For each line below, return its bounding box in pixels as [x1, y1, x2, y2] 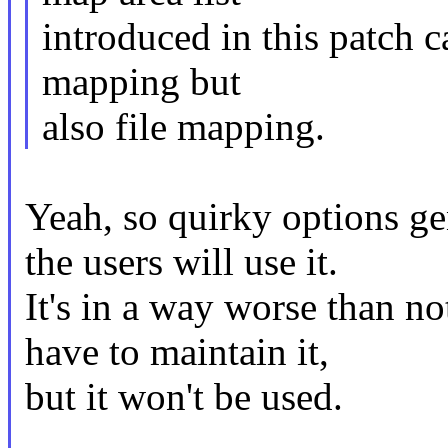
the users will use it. [24, 240, 338, 284]
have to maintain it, [24, 330, 329, 374]
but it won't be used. [24, 375, 343, 419]
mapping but [41, 60, 241, 104]
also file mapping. [41, 105, 325, 149]
